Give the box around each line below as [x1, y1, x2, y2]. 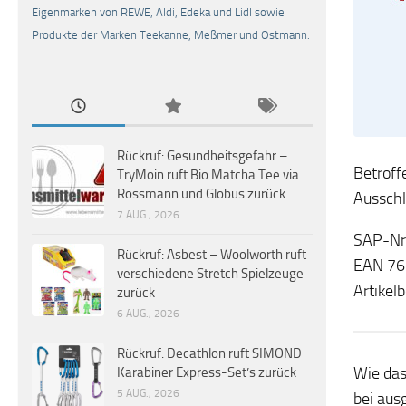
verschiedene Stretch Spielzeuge [117, 266, 304, 283]
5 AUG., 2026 [117, 387, 179, 401]
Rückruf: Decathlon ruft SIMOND [117, 345, 302, 362]
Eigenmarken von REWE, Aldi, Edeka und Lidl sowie [32, 5, 285, 20]
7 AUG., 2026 [117, 208, 179, 222]
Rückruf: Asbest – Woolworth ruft [117, 246, 306, 264]
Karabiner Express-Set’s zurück [117, 364, 296, 382]
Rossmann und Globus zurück [117, 186, 285, 203]
